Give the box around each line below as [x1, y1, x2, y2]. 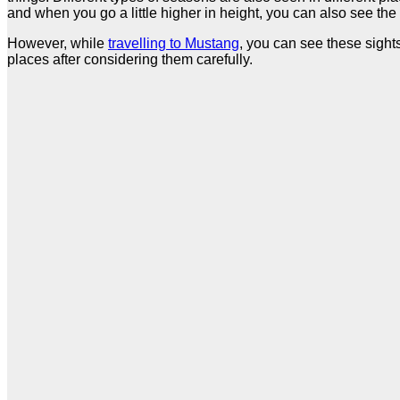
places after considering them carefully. [7, 51, 256, 67]
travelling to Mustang [108, 35, 239, 51]
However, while [7, 35, 108, 51]
